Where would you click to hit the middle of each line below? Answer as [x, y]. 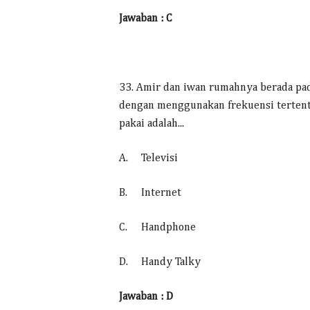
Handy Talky [171, 262]
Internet [161, 193]
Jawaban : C [146, 19]
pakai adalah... [152, 124]
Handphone [168, 228]
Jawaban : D [146, 297]
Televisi [159, 158]
